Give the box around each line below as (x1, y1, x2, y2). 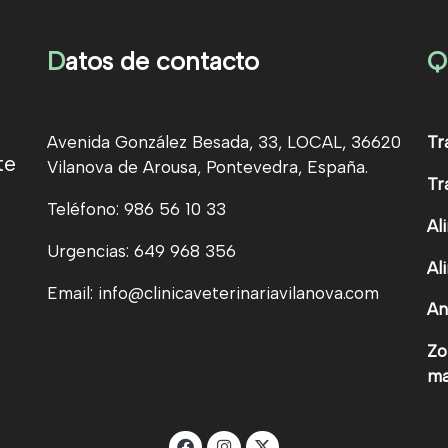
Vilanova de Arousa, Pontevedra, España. (46, 157, 368, 178)
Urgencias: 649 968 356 (46, 240, 236, 261)
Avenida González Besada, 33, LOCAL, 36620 (46, 132, 401, 153)
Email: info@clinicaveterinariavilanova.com (46, 282, 379, 303)
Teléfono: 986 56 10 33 (46, 198, 226, 219)
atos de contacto (64, 45, 259, 76)
